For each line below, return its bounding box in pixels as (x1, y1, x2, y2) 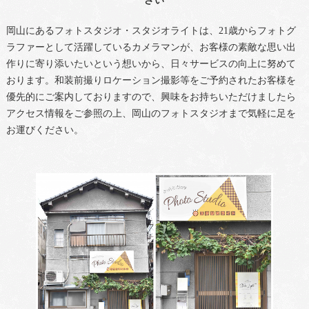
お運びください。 (6, 125, 83, 135)
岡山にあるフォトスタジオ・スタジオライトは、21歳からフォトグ (6, 26, 296, 36)
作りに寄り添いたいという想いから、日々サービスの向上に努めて (6, 59, 296, 69)
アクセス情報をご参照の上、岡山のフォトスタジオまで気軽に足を (6, 108, 296, 119)
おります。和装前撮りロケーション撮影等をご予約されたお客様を (6, 75, 296, 86)
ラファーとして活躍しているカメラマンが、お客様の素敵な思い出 (6, 42, 296, 52)
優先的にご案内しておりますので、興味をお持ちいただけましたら (6, 92, 296, 102)
